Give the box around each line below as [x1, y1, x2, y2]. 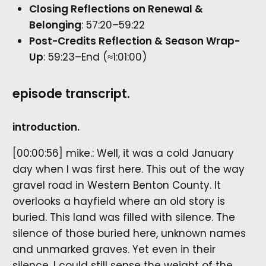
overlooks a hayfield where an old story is [12, 194, 225, 209]
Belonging [28, 17, 81, 32]
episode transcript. [12, 85, 130, 103]
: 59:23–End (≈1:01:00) [43, 49, 147, 64]
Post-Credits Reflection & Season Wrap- [28, 33, 240, 48]
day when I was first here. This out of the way [12, 162, 245, 177]
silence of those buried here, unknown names [12, 226, 246, 241]
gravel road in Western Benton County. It [12, 178, 221, 193]
